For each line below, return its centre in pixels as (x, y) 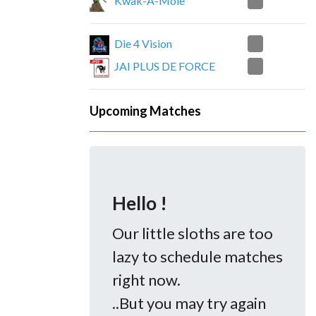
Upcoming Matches (145, 111)
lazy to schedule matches (197, 256)
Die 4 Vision (143, 44)
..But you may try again (189, 303)
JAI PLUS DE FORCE (165, 66)
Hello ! (140, 203)
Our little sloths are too (193, 233)
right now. (146, 280)
